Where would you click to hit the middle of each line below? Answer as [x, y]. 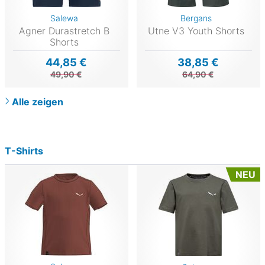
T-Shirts [24, 151]
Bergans [196, 18]
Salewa [64, 18]
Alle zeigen [38, 101]
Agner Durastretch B [64, 30]
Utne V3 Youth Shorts [196, 30]
